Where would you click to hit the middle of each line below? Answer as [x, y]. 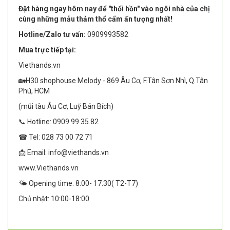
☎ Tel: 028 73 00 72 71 [56, 137]
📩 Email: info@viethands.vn [64, 153]
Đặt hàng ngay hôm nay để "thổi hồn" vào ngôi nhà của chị [114, 9]
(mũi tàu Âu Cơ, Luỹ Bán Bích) [66, 107]
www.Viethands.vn [49, 168]
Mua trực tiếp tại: [47, 50]
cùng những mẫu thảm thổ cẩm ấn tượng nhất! [95, 19]
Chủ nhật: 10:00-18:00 [54, 199]
